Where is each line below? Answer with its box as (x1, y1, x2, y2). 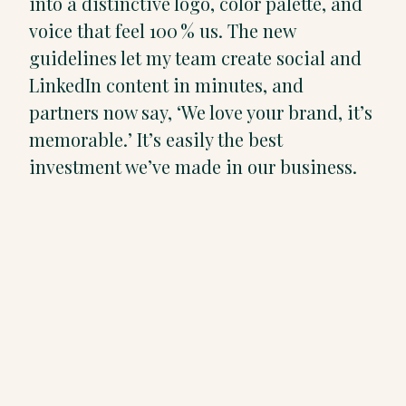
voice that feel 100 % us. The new (29, 17, 295, 43)
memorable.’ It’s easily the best (29, 126, 283, 151)
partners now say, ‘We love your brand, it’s (29, 99, 372, 124)
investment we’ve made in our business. (29, 153, 357, 179)
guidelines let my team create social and (29, 44, 362, 70)
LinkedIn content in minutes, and (29, 72, 304, 97)
